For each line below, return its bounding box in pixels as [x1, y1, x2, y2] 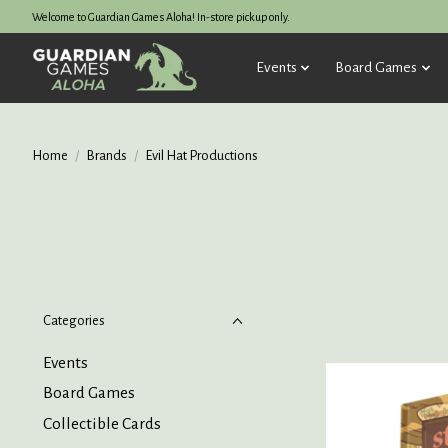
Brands [85, 147, 127, 163]
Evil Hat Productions [144, 147, 258, 163]
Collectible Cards [43, 414, 161, 433]
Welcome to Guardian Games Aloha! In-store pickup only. [32, 10, 290, 23]
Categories [43, 313, 105, 328]
